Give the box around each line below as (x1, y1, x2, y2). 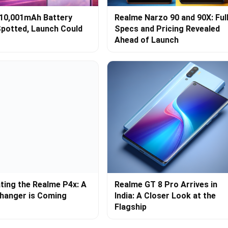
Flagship (114, 202, 147, 212)
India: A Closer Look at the (114, 191, 216, 201)
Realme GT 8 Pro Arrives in (114, 180, 217, 190)
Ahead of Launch (114, 35, 179, 45)
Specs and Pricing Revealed (114, 24, 220, 34)
